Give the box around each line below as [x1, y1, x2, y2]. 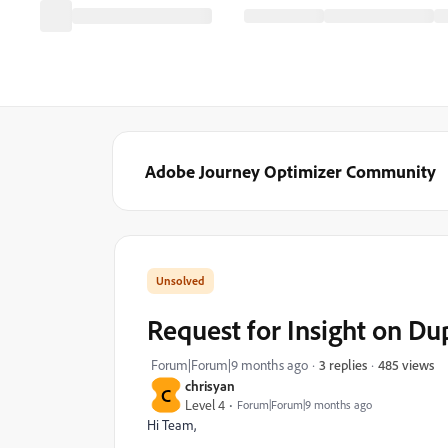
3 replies [319, 356, 367, 373]
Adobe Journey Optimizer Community [145, 160, 436, 182]
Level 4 [185, 396, 225, 413]
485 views [378, 355, 434, 373]
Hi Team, [147, 416, 196, 433]
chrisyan [185, 377, 235, 394]
